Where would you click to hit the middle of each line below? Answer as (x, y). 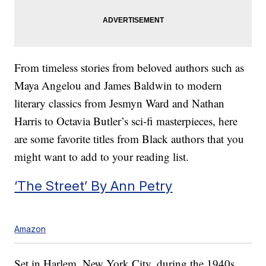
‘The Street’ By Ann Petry (94, 186)
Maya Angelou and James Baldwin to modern (118, 85)
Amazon (30, 229)
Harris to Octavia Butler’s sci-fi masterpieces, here (126, 121)
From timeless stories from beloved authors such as (129, 68)
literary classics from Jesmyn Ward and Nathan (120, 103)
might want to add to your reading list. (102, 157)
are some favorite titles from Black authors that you (129, 139)
